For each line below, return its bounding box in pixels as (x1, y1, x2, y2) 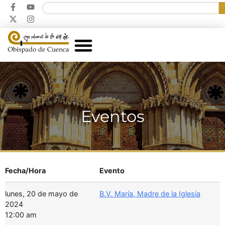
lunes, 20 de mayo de (5, 189, 78, 198)
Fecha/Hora (5, 166, 46, 175)
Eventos (80, 106, 145, 126)
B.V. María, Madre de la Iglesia (99, 189, 200, 198)
